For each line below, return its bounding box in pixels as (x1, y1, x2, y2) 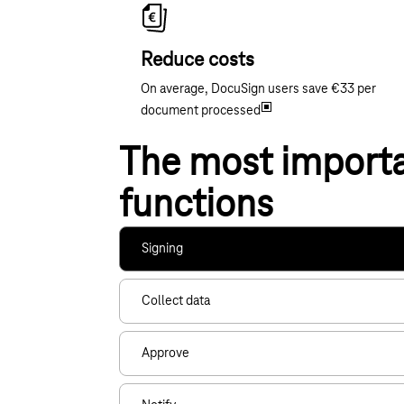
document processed (140, 104, 263, 119)
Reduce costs (140, 50, 254, 72)
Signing (141, 242, 183, 257)
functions (118, 185, 273, 227)
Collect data (141, 294, 210, 309)
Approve (141, 346, 189, 362)
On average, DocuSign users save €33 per (140, 82, 376, 97)
